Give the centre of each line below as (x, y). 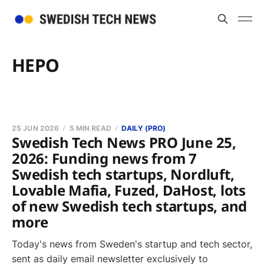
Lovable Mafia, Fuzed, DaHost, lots (129, 190)
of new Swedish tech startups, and (130, 206)
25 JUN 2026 (36, 128)
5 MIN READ (90, 128)
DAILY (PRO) (144, 128)
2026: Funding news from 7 (104, 158)
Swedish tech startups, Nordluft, (123, 174)
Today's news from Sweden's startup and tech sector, (132, 244)
